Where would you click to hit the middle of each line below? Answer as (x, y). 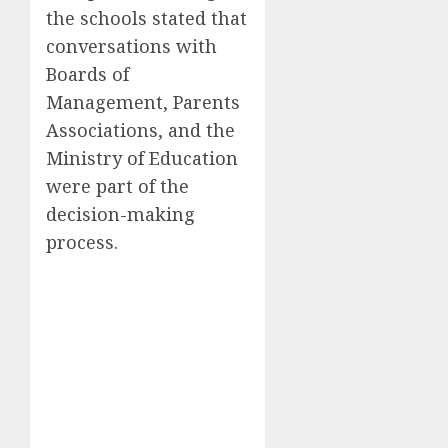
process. (82, 242)
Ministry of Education (142, 158)
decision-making (120, 214)
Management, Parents (143, 102)
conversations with (131, 46)
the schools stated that (146, 18)
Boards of (87, 74)
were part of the (117, 186)
